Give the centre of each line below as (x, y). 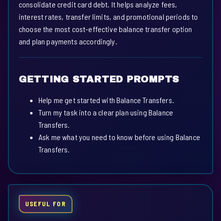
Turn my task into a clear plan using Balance (106, 112)
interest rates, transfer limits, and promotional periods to (109, 17)
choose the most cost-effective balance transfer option (106, 29)
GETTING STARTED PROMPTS (99, 80)
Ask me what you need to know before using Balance (119, 137)
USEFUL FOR (46, 204)
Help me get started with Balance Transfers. (106, 100)
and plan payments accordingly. (68, 41)
